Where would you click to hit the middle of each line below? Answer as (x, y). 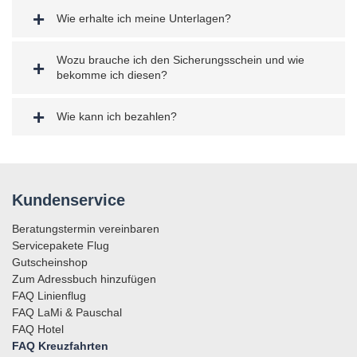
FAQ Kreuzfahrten (60, 345)
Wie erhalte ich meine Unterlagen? (144, 18)
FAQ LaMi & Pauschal (67, 312)
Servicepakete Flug (61, 245)
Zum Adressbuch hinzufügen (84, 279)
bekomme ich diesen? (112, 75)
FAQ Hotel (38, 329)
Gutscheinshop (50, 262)
